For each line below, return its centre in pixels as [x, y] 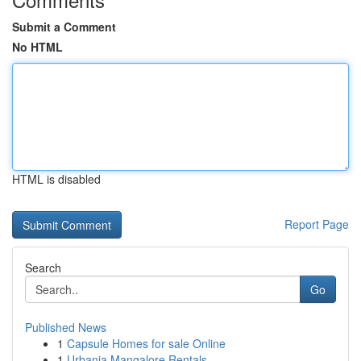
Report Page [317, 224]
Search [43, 268]
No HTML [37, 47]
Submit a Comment [64, 27]
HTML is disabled [56, 179]
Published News [66, 327]
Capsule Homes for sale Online [146, 343]
